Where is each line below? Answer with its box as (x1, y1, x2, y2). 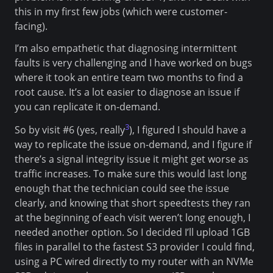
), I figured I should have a (129, 123, 246, 137)
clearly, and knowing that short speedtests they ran (15, 196, 250, 210)
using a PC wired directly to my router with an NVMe (15, 255, 253, 269)
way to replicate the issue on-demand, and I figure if (15, 138, 252, 152)
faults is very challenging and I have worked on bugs (15, 56, 252, 70)
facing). (15, 19, 48, 34)
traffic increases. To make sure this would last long (15, 167, 247, 181)
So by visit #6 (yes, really (15, 123, 125, 137)
